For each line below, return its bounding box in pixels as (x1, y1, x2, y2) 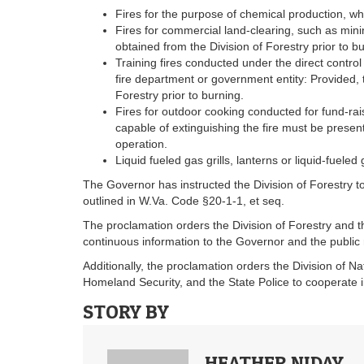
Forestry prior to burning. (115, 88, 244, 102)
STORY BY (83, 299, 169, 323)
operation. (115, 136, 167, 150)
